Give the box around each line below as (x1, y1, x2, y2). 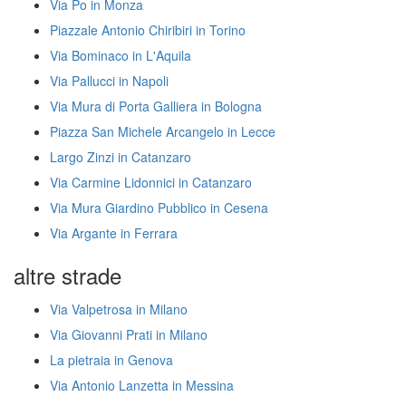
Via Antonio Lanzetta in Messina (50, 376, 234, 394)
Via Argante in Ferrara (50, 224, 178, 242)
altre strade (14, 259, 121, 291)
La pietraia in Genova (50, 351, 173, 369)
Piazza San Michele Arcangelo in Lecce (50, 122, 275, 140)
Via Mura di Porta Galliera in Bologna (50, 97, 262, 115)
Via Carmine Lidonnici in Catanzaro (50, 173, 252, 191)
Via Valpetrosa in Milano (50, 300, 188, 318)
